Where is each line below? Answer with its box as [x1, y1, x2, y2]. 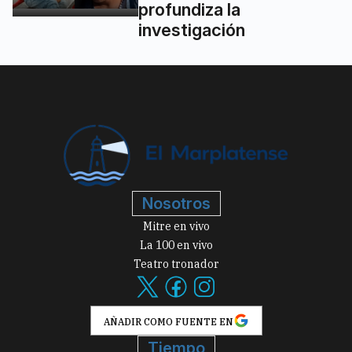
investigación [138, 19, 245, 40]
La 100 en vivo [139, 238, 213, 253]
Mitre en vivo [142, 219, 210, 234]
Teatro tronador [133, 257, 219, 272]
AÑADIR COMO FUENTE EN [103, 316, 233, 328]
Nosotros [141, 194, 211, 214]
